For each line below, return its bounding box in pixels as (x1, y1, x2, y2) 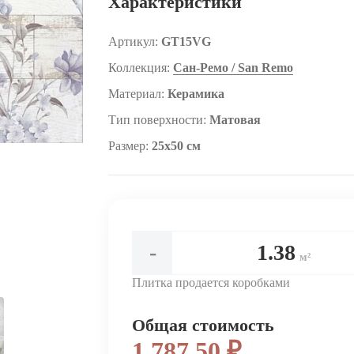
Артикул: (108, 35, 162, 48)
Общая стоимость (132, 315, 275, 335)
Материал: (108, 87, 168, 100)
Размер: (108, 139, 153, 153)
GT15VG (161, 35, 212, 48)
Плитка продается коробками (132, 276, 291, 289)
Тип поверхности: (108, 113, 210, 126)
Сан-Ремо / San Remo (173, 61, 294, 74)
